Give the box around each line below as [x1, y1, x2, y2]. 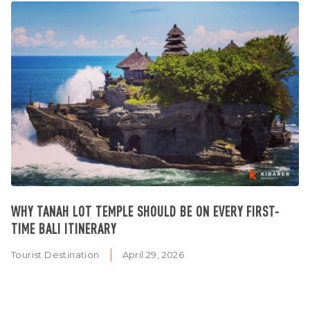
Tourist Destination [11, 248, 100, 260]
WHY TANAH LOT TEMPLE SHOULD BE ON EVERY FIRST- [11, 201, 280, 220]
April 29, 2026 [122, 248, 185, 260]
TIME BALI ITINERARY [11, 219, 116, 237]
